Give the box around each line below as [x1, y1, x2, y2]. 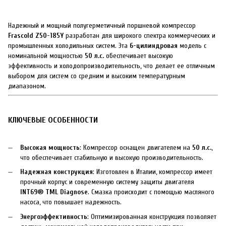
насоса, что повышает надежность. [20, 198, 122, 207]
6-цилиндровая [130, 41, 178, 50]
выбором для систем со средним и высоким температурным [8, 72, 185, 80]
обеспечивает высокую [104, 51, 173, 60]
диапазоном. [8, 82, 46, 90]
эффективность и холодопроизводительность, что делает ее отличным [8, 62, 215, 70]
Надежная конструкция [20, 167, 93, 177]
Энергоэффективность [20, 212, 87, 221]
